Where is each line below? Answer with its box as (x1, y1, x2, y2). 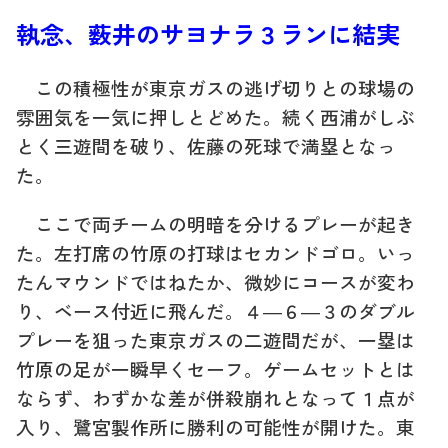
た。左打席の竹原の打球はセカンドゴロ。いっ (16, 238, 415, 266)
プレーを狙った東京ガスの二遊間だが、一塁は (16, 325, 415, 353)
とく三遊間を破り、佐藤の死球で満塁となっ (16, 131, 396, 159)
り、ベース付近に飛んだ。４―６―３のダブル (16, 296, 415, 324)
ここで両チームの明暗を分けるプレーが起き (16, 209, 415, 237)
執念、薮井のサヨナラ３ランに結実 (16, 15, 400, 51)
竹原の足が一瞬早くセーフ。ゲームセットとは (16, 354, 415, 382)
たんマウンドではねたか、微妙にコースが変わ (16, 267, 415, 295)
